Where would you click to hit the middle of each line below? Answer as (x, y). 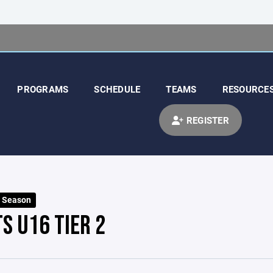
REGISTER (206, 120)
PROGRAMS (43, 89)
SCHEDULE (117, 89)
